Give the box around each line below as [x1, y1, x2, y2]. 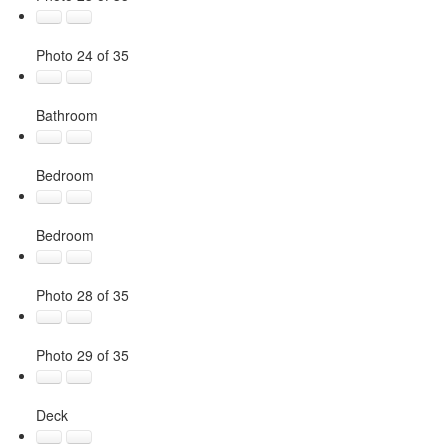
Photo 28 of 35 [35, 284, 129, 305]
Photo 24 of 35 [35, 44, 129, 65]
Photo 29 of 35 [35, 344, 129, 365]
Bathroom [35, 104, 98, 125]
